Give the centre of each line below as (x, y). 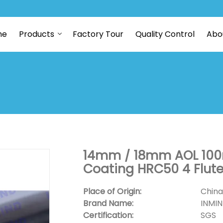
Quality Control (165, 34)
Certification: (108, 215)
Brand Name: (108, 203)
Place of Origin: (112, 191)
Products (36, 34)
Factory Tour (98, 34)
